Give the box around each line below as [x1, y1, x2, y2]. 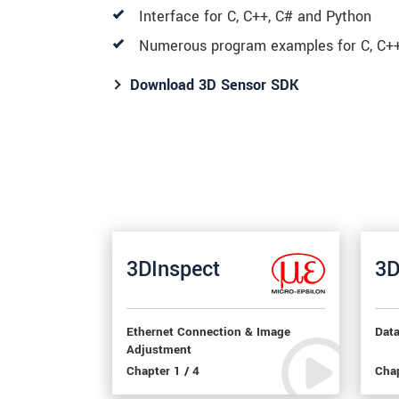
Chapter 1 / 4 [126, 362, 199, 380]
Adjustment [126, 340, 191, 359]
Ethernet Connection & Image [126, 322, 290, 341]
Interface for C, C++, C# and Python [139, 5, 371, 27]
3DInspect [126, 255, 220, 285]
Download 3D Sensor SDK [130, 74, 298, 95]
